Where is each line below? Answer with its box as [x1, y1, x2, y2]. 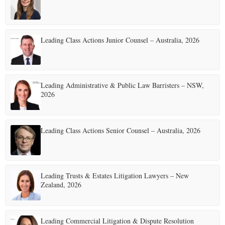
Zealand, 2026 [41, 180, 81, 190]
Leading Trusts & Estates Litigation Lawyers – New [41, 171, 189, 181]
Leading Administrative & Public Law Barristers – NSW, [41, 80, 204, 90]
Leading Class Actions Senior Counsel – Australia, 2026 [41, 126, 200, 136]
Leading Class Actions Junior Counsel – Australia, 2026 [41, 35, 199, 45]
